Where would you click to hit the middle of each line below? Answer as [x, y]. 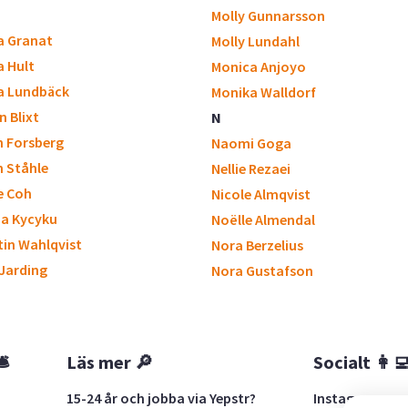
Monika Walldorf [264, 92]
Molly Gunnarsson [268, 15]
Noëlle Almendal [263, 219]
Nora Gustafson [262, 270]
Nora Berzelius [257, 245]
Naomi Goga [251, 143]
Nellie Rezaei [251, 168]
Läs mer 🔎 [110, 362]
